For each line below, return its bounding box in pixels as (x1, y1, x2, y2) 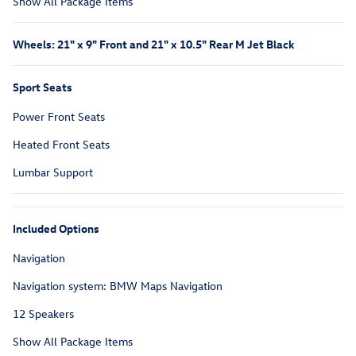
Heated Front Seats (13, 137, 110, 153)
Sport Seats (13, 79, 72, 95)
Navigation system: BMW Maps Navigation (13, 278, 222, 294)
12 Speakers (13, 306, 74, 322)
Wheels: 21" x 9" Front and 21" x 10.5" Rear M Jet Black (13, 37, 295, 52)
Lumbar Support (13, 164, 93, 180)
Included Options (13, 221, 99, 237)
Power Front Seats (13, 109, 105, 125)
